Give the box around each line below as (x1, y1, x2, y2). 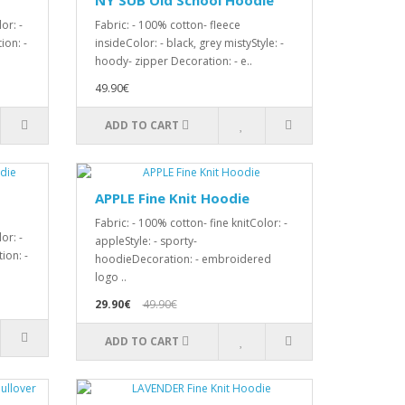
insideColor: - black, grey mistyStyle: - (94, 35, 284, 51)
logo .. (94, 269, 127, 285)
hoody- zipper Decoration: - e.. (94, 53, 252, 69)
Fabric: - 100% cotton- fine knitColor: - (94, 215, 287, 231)
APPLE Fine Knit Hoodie (94, 189, 250, 207)
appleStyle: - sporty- (94, 233, 197, 249)
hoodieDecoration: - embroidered (94, 251, 271, 267)
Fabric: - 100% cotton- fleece (94, 17, 240, 33)
